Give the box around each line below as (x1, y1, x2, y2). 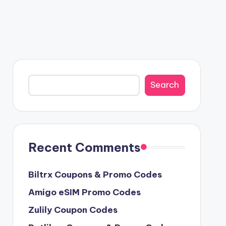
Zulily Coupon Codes (28, 204, 118, 215)
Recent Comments (28, 139, 141, 155)
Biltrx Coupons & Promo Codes (28, 168, 162, 180)
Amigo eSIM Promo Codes (28, 186, 141, 198)
